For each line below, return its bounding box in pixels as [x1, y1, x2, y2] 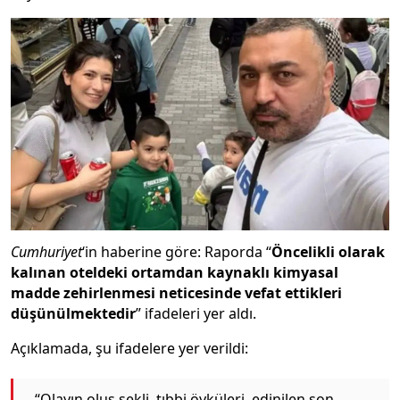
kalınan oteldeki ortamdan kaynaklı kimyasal [11, 262, 338, 283]
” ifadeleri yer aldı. [136, 304, 256, 324]
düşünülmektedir [11, 304, 136, 324]
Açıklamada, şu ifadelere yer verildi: [11, 338, 248, 359]
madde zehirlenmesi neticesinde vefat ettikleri [11, 283, 342, 304]
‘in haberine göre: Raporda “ [82, 242, 271, 262]
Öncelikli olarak [271, 242, 385, 262]
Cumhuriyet [11, 242, 82, 262]
